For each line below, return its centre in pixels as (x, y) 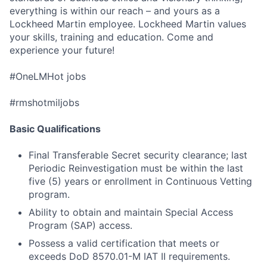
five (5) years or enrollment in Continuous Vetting (140, 181)
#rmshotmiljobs (44, 102)
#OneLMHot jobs (48, 76)
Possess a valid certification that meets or (124, 243)
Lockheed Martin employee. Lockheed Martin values (128, 24)
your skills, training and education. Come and (111, 37)
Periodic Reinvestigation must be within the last (136, 168)
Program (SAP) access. (80, 225)
